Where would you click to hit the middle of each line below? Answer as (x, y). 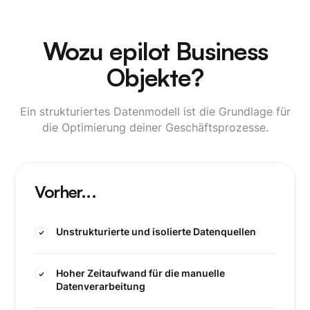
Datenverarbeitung (101, 287)
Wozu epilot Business (155, 51)
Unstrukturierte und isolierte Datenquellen (156, 232)
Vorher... (65, 191)
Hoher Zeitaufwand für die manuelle (141, 274)
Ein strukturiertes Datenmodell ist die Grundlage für (155, 111)
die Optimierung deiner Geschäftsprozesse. (155, 127)
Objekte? (155, 77)
